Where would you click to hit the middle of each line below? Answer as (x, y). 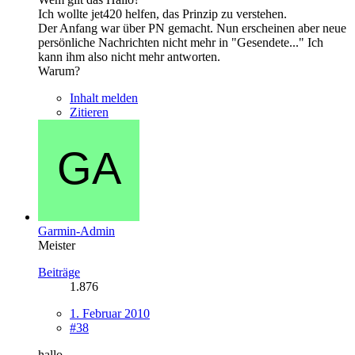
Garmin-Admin (76, 231)
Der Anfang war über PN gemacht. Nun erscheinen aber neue (192, 28)
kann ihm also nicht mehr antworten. (129, 56)
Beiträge (59, 272)
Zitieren (89, 112)
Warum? (59, 71)
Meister (57, 245)
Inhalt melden (104, 97)
